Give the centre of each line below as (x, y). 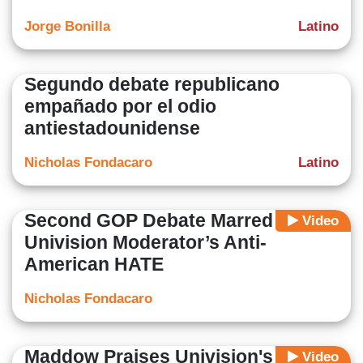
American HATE (94, 265)
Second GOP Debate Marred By (163, 221)
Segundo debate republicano (152, 85)
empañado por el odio (120, 107)
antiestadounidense (112, 128)
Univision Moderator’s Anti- (145, 243)
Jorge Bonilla (67, 27)
